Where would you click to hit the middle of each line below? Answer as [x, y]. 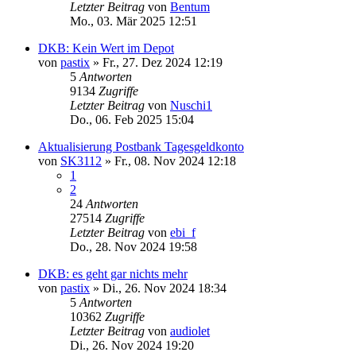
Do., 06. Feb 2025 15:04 [132, 119]
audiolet [190, 331]
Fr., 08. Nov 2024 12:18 [175, 161]
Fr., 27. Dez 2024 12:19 [163, 62]
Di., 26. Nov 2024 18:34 [164, 288]
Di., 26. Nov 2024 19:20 [132, 345]
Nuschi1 [191, 105]
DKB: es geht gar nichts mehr [113, 273]
